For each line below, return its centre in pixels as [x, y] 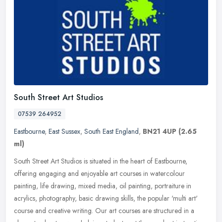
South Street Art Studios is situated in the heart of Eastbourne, [101, 161]
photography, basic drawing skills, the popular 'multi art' [118, 198]
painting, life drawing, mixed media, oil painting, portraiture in [103, 186]
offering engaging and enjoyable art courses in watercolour [99, 174]
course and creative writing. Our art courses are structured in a [104, 211]
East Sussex [64, 132]
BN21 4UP [160, 132]
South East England [111, 132]
